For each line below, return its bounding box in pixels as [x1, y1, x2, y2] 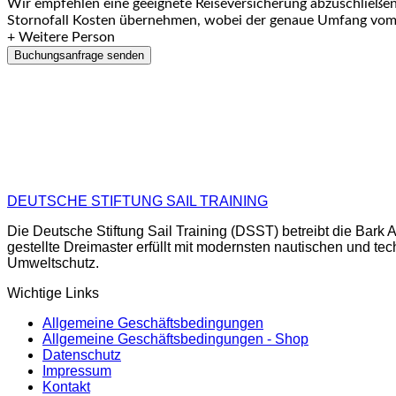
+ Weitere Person [7, 29, 115, 44]
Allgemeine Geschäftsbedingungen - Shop [42, 331, 308, 346]
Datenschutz [42, 346, 121, 362]
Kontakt [42, 378, 90, 394]
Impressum [42, 362, 111, 378]
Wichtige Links [7, 285, 99, 301]
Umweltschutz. [7, 255, 99, 270]
